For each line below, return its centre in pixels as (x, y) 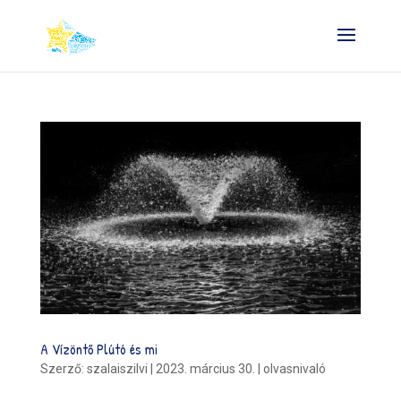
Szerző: (63, 369)
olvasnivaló (294, 369)
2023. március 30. (205, 369)
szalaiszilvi (117, 369)
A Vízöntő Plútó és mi (98, 350)
